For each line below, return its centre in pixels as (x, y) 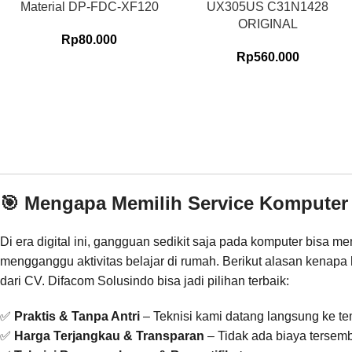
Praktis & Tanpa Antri (77, 316)
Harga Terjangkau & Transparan (109, 335)
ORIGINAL (268, 24)
